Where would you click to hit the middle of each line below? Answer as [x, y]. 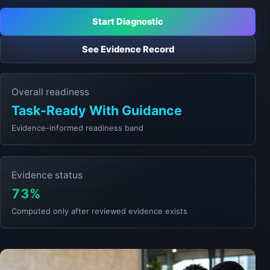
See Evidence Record [128, 49]
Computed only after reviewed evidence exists [99, 211]
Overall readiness [50, 92]
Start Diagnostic [128, 21]
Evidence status [47, 175]
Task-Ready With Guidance [97, 110]
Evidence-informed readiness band [77, 128]
